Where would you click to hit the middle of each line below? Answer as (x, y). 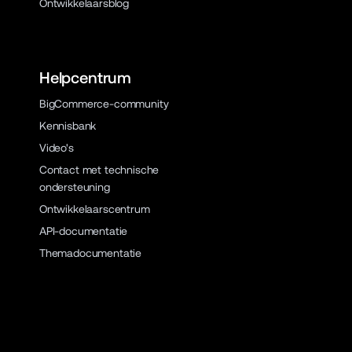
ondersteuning (74, 187)
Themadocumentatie (90, 253)
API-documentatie (83, 231)
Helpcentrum (85, 78)
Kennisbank (68, 126)
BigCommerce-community (104, 104)
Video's (56, 148)
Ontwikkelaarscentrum (94, 209)
